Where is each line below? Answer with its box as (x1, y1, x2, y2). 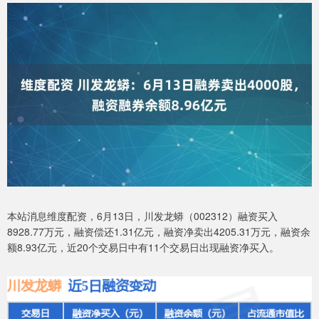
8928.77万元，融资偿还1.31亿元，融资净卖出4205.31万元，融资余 (7, 224, 310, 239)
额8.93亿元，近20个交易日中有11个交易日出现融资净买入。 (7, 239, 279, 254)
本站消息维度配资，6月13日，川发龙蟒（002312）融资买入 (7, 208, 278, 223)
